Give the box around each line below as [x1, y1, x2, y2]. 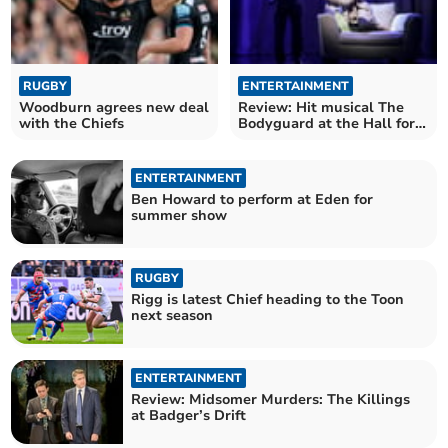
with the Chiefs [19, 113, 125, 133]
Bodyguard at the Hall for [238, 113, 415, 133]
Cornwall [238, 129, 301, 149]
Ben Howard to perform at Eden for [131, 189, 374, 209]
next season [131, 305, 214, 325]
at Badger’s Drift [131, 406, 247, 426]
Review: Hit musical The [238, 97, 404, 117]
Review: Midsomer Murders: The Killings [131, 390, 411, 410]
